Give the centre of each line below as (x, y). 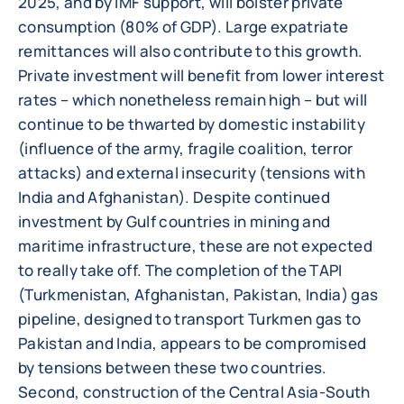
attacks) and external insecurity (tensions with (192, 173)
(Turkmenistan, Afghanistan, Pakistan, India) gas (198, 294)
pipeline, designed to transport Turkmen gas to (190, 319)
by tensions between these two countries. (173, 367)
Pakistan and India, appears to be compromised (193, 343)
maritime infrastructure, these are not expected (195, 246)
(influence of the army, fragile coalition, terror (186, 148)
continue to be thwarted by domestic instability (192, 124)
